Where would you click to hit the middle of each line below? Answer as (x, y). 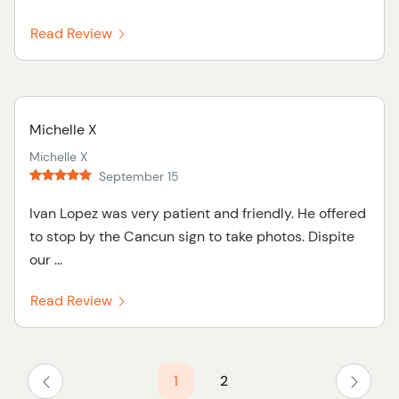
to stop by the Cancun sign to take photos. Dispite (192, 236)
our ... (46, 260)
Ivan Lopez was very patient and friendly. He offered (198, 213)
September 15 (139, 176)
